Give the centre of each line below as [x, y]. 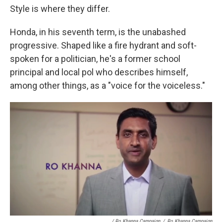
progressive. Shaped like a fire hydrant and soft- [103, 45]
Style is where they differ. [60, 8]
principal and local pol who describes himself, [99, 72]
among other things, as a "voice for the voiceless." [108, 85]
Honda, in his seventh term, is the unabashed [98, 32]
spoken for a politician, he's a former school [95, 58]
